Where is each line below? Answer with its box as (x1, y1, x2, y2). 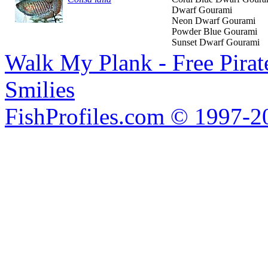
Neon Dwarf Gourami (172, 15, 255, 26)
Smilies (5, 76, 75, 102)
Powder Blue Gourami (172, 26, 257, 36)
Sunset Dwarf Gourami (172, 36, 260, 47)
